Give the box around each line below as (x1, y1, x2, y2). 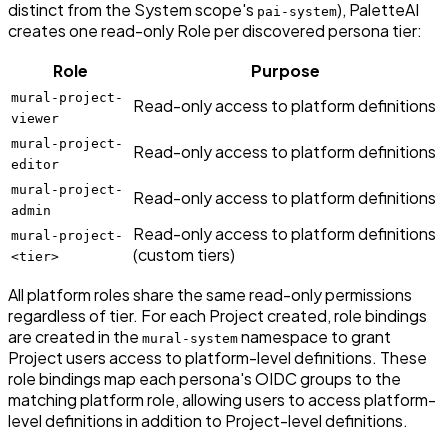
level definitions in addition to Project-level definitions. (8, 410, 408, 432)
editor (11, 157, 59, 173)
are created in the (8, 326, 142, 348)
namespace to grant (238, 326, 391, 348)
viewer (11, 111, 59, 127)
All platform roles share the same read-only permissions (8, 284, 412, 306)
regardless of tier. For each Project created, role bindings (8, 305, 427, 327)
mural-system (142, 331, 238, 347)
